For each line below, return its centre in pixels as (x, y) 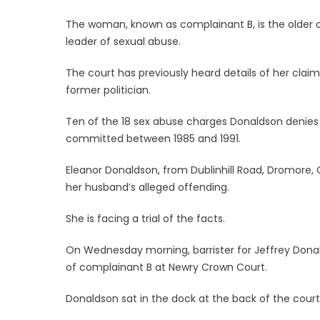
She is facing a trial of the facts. (145, 218)
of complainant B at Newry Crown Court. (166, 267)
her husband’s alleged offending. (147, 187)
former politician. (108, 90)
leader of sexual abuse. (123, 41)
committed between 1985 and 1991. (153, 138)
